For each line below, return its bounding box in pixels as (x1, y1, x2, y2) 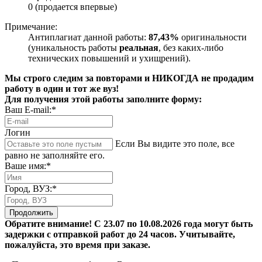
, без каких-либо (158, 43, 223, 53)
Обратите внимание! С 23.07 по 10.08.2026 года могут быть (5, 219, 253, 229)
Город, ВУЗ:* (5, 184, 57, 194)
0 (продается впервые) (28, 2, 117, 12)
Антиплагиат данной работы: (28, 32, 149, 43)
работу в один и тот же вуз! (5, 84, 119, 94)
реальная (119, 43, 158, 53)
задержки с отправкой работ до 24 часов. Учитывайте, (5, 229, 235, 240)
